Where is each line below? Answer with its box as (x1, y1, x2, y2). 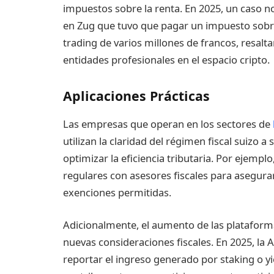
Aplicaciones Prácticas (63, 86, 210, 105)
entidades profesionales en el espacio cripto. (63, 53, 270, 67)
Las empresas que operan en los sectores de (63, 116, 273, 131)
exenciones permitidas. (63, 185, 171, 199)
